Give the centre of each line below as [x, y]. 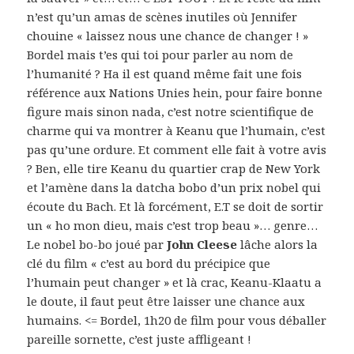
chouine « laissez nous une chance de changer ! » [168, 35]
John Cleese [202, 244]
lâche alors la [278, 244]
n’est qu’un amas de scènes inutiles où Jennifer [162, 16]
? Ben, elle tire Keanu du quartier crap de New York [174, 168]
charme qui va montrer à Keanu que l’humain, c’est [177, 130]
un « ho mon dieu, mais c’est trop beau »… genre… [173, 225]
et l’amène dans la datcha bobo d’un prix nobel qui [174, 187]
